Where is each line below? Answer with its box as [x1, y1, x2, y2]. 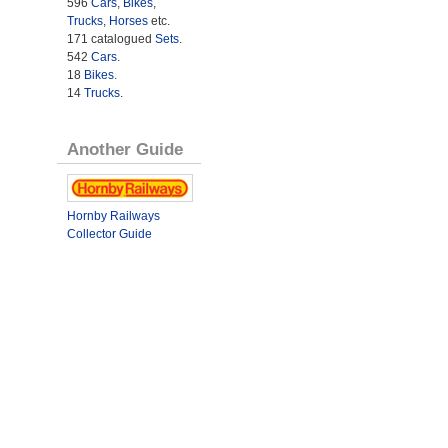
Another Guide [66, 139, 183, 160]
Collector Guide [66, 227, 152, 242]
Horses [108, 14, 148, 29]
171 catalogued [66, 32, 155, 47]
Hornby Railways [66, 209, 160, 224]
